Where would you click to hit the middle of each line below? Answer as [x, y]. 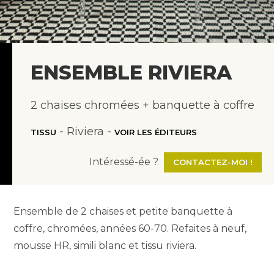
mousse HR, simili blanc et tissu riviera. [105, 246]
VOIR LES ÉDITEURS [156, 132]
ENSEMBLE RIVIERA [131, 72]
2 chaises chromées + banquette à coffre [143, 105]
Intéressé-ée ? [125, 162]
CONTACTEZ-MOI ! [213, 162]
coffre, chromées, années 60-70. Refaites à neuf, [130, 228]
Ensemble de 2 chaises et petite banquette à [123, 211]
